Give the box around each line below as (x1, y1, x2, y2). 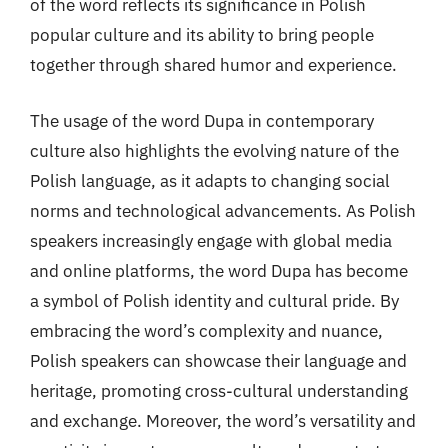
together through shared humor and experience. (30, 54, 397, 76)
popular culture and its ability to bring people (30, 24, 374, 46)
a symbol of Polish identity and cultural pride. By (30, 289, 399, 312)
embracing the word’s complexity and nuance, (30, 319, 383, 342)
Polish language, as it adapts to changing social (30, 169, 390, 192)
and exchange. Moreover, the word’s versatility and (30, 409, 416, 432)
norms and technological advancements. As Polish (30, 199, 416, 222)
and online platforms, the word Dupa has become (30, 259, 408, 282)
